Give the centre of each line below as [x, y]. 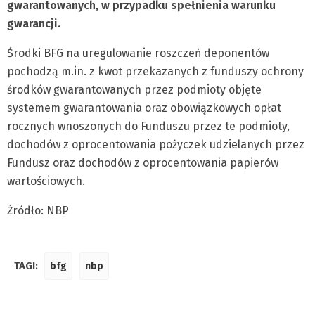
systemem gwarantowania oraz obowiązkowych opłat [144, 108]
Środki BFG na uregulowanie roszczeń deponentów [138, 53]
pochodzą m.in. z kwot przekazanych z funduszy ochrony [155, 71]
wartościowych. [46, 181]
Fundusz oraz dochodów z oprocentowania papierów [143, 163]
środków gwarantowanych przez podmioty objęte [134, 90]
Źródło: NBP [38, 211]
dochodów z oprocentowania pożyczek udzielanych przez [156, 144]
